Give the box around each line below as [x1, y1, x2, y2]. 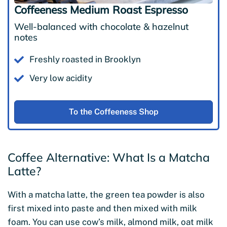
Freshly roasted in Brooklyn [29, 54, 141, 65]
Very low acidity [29, 73, 92, 84]
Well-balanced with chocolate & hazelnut [14, 21, 188, 33]
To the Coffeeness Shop [68, 107, 159, 117]
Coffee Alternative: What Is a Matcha [8, 150, 210, 165]
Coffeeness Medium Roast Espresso [14, 3, 188, 17]
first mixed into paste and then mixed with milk [8, 203, 197, 214]
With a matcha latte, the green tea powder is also [8, 190, 205, 200]
